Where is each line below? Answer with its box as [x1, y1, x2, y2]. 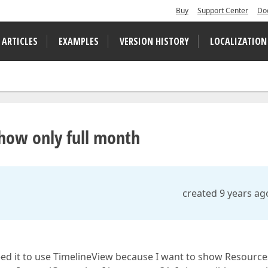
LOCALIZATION [210, 35, 267, 48]
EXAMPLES [59, 35, 99, 48]
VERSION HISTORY [120, 35, 189, 48]
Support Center [197, 5, 248, 16]
